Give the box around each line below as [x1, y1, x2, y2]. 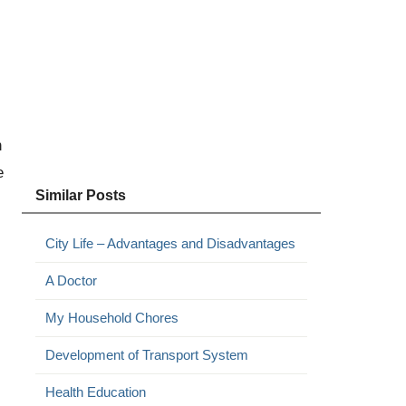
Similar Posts [34, 188, 126, 203]
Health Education [44, 384, 146, 400]
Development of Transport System [44, 347, 248, 362]
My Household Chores [44, 310, 179, 325]
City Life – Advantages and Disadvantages [44, 236, 295, 251]
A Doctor [44, 273, 97, 288]
